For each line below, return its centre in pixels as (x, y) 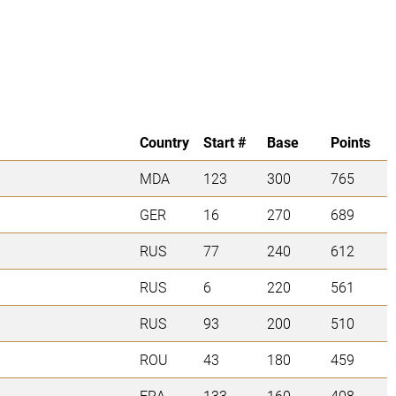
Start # (225, 142)
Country (164, 142)
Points (350, 142)
